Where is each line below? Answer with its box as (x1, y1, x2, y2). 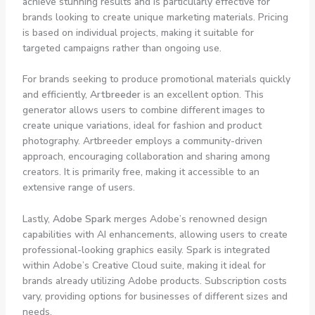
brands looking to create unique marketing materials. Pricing (22, 10, 288, 24)
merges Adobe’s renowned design (110, 212, 267, 226)
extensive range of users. (22, 181, 135, 195)
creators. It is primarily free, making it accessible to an (22, 165, 259, 179)
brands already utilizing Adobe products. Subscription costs (22, 274, 287, 288)
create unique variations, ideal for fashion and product (22, 119, 262, 133)
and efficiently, (22, 88, 90, 102)
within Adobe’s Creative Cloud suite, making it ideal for (22, 258, 266, 272)
